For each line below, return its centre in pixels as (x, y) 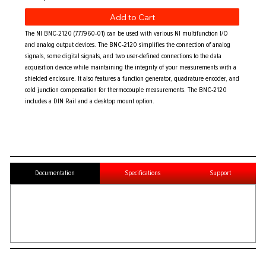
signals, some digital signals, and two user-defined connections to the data (123, 56)
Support (220, 173)
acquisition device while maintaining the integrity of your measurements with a (131, 67)
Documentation (55, 173)
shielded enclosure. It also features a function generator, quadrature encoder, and (132, 79)
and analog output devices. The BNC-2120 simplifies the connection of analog (128, 45)
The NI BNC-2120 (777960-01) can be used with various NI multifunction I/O (127, 34)
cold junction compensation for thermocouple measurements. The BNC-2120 (126, 90)
